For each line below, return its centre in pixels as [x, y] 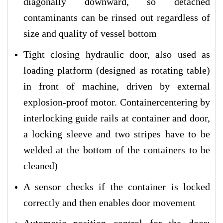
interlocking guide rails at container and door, [116, 118]
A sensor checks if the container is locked [116, 186]
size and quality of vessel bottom [90, 34]
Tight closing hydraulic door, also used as [116, 54]
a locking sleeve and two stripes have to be [116, 134]
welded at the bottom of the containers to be [116, 150]
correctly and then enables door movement [109, 202]
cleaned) [40, 166]
